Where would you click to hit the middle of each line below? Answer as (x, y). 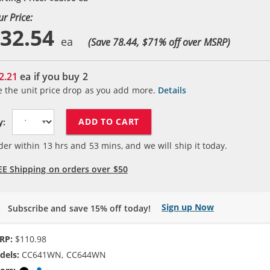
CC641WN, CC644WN (63, 255)
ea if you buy (50, 76)
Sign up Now (188, 207)
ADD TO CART (109, 121)
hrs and (71, 145)
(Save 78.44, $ (118, 42)
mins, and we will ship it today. (163, 145)
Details (172, 90)
